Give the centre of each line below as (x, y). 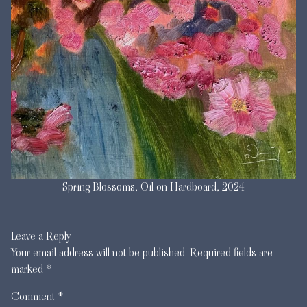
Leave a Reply (41, 236)
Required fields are (231, 252)
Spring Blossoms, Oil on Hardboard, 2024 (153, 186)
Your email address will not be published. (99, 252)
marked (28, 269)
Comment (34, 296)
